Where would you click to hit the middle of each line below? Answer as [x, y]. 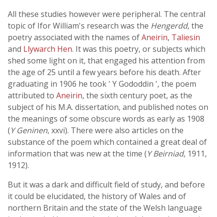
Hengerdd [169, 26]
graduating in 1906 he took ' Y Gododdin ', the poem [102, 84]
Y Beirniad [165, 154]
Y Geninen [29, 130]
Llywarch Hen [48, 49]
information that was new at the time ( [77, 154]
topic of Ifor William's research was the [79, 26]
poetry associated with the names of [75, 37]
